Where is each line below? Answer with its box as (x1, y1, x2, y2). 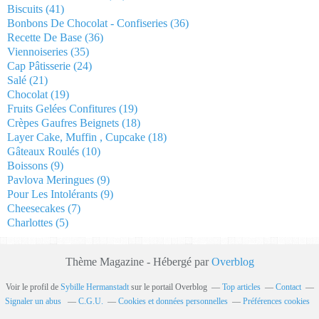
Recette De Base (7, 31, 82, 43)
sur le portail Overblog (128, 281, 207, 292)
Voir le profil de (5, 281, 61, 292)
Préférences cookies (243, 296, 310, 306)
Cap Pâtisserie (7, 59, 70, 72)
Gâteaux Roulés (7, 145, 79, 157)
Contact (275, 281, 301, 292)
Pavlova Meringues (7, 173, 94, 186)
